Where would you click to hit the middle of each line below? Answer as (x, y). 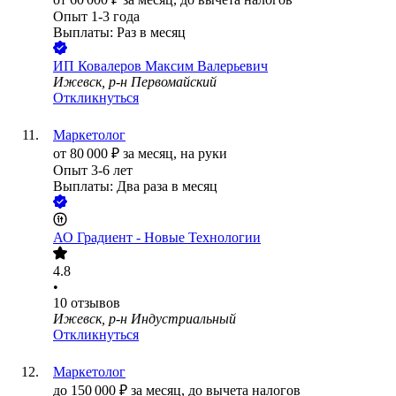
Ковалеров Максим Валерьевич (173, 66)
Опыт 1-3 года (96, 17)
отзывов (95, 303)
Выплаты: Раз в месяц (119, 33)
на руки (204, 154)
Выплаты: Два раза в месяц (135, 187)
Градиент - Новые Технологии (169, 238)
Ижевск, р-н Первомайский (135, 82)
